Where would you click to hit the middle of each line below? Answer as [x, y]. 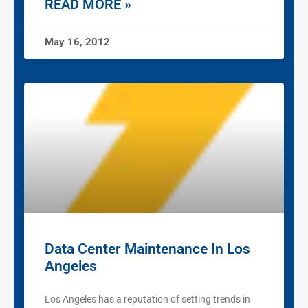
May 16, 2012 [77, 42]
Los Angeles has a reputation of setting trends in [147, 299]
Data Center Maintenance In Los [147, 249]
